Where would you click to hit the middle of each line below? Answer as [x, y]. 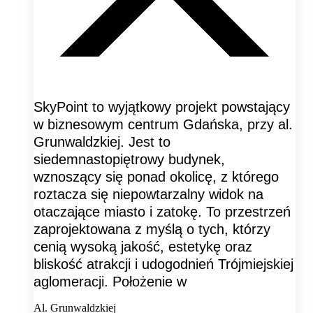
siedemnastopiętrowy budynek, [129, 159]
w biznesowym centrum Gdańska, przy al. [163, 124]
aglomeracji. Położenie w [110, 281]
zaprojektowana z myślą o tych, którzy [152, 229]
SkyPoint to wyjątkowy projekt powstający [162, 107]
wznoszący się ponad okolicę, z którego [156, 176]
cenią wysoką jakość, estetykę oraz [143, 246]
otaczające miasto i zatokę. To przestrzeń [162, 211]
